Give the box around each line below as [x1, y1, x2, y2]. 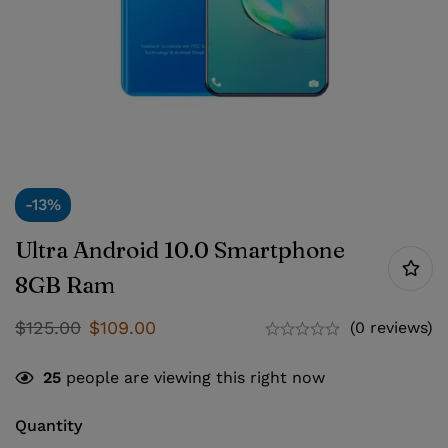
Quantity [15, 416, 82, 435]
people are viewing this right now [61, 368, 325, 387]
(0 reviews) [350, 318, 433, 337]
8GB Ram [15, 271, 115, 299]
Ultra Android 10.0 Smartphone [15, 236, 345, 264]
